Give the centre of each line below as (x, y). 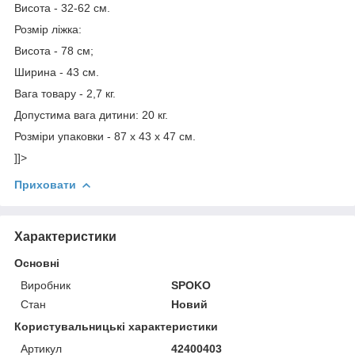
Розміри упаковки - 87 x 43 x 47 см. (105, 136)
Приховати (45, 184)
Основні (37, 263)
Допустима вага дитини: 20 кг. (91, 115)
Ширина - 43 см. (57, 72)
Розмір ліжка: (48, 29)
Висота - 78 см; (54, 50)
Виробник (46, 285)
